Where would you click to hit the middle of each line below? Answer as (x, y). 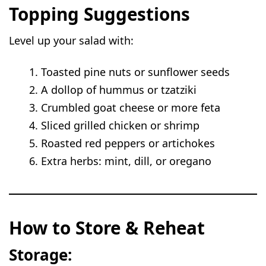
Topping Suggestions (100, 14)
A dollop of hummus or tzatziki (119, 90)
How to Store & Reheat (107, 228)
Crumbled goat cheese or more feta (131, 108)
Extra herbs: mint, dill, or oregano (126, 161)
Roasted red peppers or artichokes (128, 143)
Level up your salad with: (72, 41)
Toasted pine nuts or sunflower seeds (136, 72)
